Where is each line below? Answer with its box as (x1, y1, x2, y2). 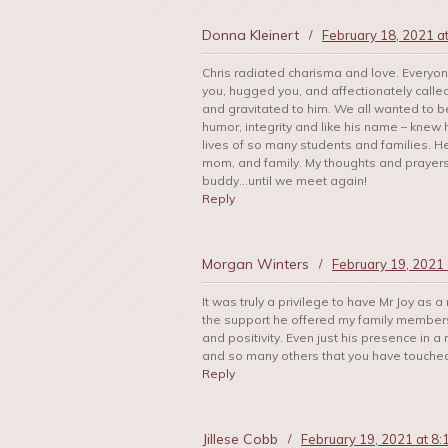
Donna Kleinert (202, 26, 299, 45)
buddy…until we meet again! (202, 173, 367, 189)
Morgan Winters (202, 255, 309, 274)
